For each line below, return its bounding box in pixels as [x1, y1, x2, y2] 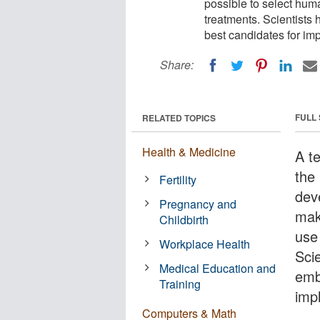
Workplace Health [159, 235, 251, 252]
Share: [160, 56, 194, 73]
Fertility [159, 171, 197, 188]
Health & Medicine [142, 143, 236, 160]
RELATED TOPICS [142, 111, 216, 124]
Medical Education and [159, 259, 276, 276]
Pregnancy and [159, 195, 237, 212]
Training [159, 275, 201, 292]
